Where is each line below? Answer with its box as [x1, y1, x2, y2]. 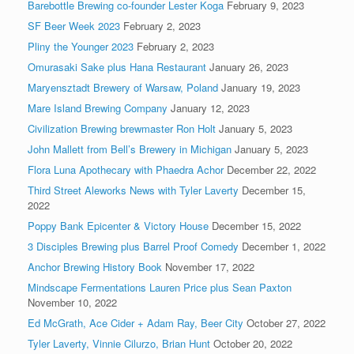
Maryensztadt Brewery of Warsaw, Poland [28, 79, 218, 95]
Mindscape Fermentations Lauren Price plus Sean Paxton [28, 279, 292, 295]
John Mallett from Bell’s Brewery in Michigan [28, 141, 232, 156]
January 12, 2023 [171, 100, 250, 115]
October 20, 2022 [213, 335, 292, 351]
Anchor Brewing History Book [28, 258, 162, 274]
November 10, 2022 [28, 294, 117, 310]
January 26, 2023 [209, 58, 288, 74]
